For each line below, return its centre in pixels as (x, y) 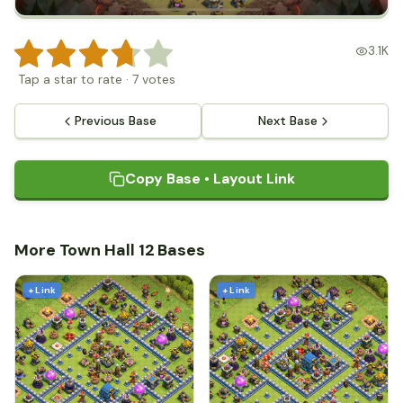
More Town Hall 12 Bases (110, 251)
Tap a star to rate (70, 80)
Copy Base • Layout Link (210, 179)
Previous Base (115, 121)
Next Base (288, 121)
